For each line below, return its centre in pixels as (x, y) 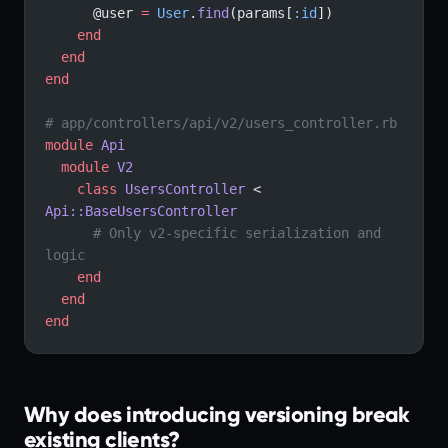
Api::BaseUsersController (141, 211)
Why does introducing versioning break (217, 414)
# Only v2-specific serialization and (69, 233)
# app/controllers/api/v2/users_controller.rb (221, 123)
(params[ (261, 13)
